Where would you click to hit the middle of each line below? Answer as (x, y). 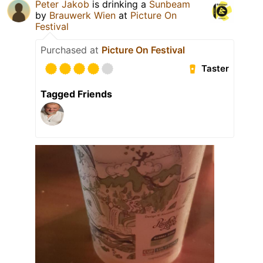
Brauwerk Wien (82, 15)
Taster (215, 69)
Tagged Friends (76, 94)
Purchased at (71, 50)
